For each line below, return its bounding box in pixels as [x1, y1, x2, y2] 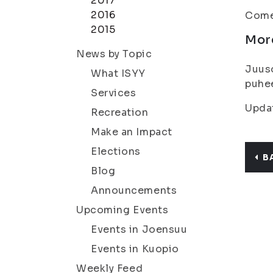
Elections [91, 145, 141, 158]
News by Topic [76, 48, 152, 60]
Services [91, 87, 136, 99]
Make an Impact [91, 126, 172, 138]
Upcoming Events [76, 204, 169, 216]
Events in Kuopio [91, 243, 179, 255]
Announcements [91, 184, 177, 197]
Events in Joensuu [91, 223, 188, 236]
